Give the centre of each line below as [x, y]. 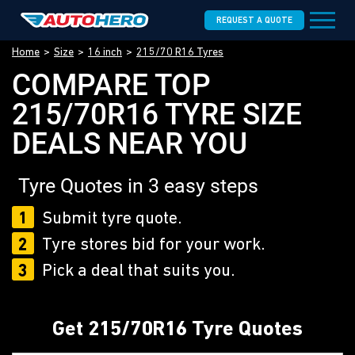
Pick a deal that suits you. [138, 271]
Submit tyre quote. [112, 219]
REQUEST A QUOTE [254, 21]
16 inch [105, 53]
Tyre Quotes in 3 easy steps [138, 186]
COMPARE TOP [111, 85]
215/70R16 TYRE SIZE [157, 115]
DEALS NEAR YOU [130, 144]
